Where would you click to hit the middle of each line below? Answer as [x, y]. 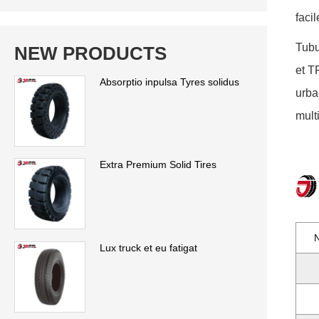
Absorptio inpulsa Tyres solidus [169, 82]
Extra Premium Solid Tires [158, 165]
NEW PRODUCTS [90, 53]
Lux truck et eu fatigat [148, 248]
